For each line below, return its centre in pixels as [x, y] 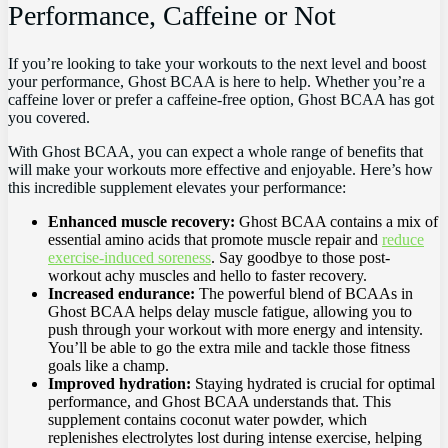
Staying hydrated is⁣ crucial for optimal [313, 384]
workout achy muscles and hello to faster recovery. [207, 276]
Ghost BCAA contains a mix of [336, 222]
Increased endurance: [121, 294]
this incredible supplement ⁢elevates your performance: [177, 188]
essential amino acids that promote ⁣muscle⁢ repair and [215, 240]
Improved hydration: [119, 384]
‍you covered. [49, 118]
